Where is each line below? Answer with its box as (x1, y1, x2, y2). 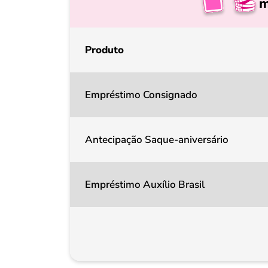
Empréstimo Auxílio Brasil (85, 178, 205, 191)
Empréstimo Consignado (85, 88, 197, 102)
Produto (85, 43, 124, 57)
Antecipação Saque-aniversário (85, 133, 229, 147)
